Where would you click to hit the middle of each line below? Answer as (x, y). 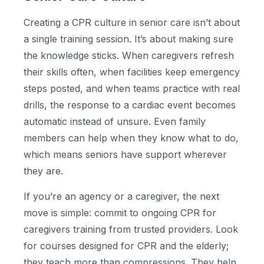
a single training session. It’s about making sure (128, 39)
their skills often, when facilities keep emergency (132, 72)
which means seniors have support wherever (125, 155)
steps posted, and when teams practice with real (132, 89)
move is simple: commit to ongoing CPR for (120, 212)
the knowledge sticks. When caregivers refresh (129, 56)
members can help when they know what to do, (131, 138)
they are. (43, 171)
